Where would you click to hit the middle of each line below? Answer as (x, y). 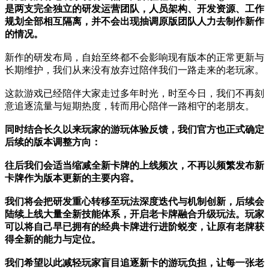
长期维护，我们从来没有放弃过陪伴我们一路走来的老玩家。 (134, 70)
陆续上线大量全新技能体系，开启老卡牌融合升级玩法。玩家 (134, 214)
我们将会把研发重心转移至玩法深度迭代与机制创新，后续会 (134, 201)
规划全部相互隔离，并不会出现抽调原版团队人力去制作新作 (134, 21)
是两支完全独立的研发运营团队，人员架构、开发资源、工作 (134, 8)
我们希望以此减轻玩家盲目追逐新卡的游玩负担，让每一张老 (134, 262)
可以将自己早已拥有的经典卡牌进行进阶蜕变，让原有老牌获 (134, 226)
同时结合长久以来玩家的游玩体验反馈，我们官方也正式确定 (134, 129)
